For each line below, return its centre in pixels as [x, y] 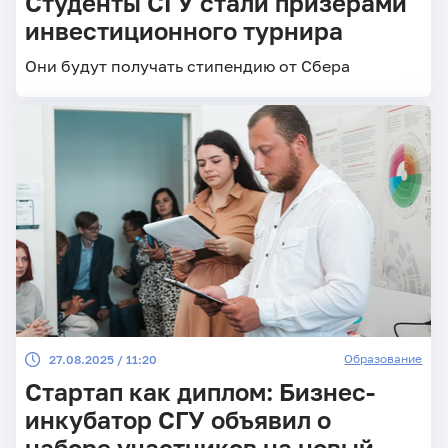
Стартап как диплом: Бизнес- [199, 391]
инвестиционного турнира [183, 30]
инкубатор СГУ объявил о [177, 419]
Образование [383, 358]
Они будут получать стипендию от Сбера [187, 66]
